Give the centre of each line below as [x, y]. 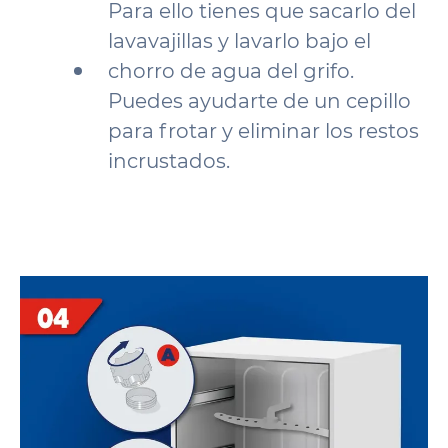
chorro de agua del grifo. [231, 71]
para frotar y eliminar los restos [263, 131]
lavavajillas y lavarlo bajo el [239, 41]
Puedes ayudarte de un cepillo [259, 101]
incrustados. [169, 161]
